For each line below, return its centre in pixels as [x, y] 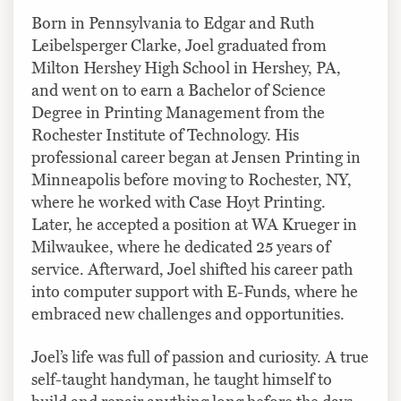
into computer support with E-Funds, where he [195, 291]
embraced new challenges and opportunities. [188, 314]
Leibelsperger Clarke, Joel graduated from [179, 45]
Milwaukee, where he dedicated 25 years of [181, 247]
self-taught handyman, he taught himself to [182, 379]
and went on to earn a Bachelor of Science [179, 90]
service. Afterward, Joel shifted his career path [192, 269]
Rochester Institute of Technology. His [165, 135]
